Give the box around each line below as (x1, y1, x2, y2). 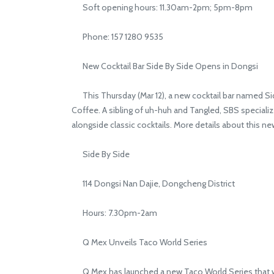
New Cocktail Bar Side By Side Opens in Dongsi (72, 61, 258, 72)
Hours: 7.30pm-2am (72, 207, 157, 218)
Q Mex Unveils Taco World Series (72, 237, 207, 248)
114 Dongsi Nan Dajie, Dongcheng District (72, 178, 235, 189)
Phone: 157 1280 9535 (72, 31, 163, 42)
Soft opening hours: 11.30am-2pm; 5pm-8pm (72, 2, 253, 13)
